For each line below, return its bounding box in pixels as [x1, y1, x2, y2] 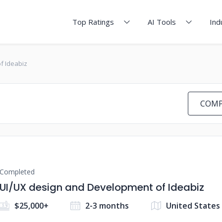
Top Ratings [72, 17, 114, 27]
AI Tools [148, 17, 176, 27]
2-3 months [85, 200, 129, 211]
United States [166, 200, 220, 211]
